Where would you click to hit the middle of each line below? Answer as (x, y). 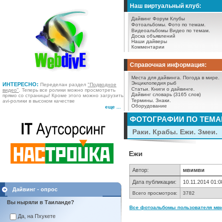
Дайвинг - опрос (35, 189)
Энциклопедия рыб (154, 83)
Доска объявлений (153, 36)
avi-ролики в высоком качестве (39, 101)
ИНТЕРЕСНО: (21, 84)
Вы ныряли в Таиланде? (41, 202)
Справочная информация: (168, 65)
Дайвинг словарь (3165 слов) (166, 94)
